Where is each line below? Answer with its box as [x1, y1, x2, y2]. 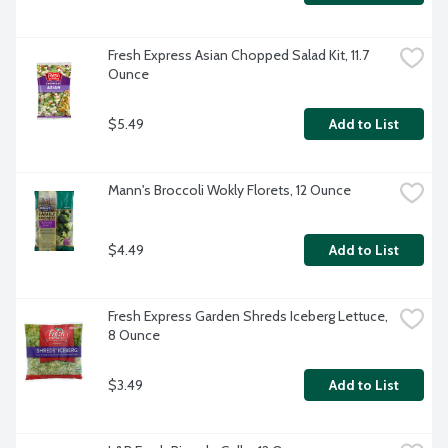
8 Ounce [108, 326, 160, 345]
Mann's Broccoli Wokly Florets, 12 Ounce [108, 181, 351, 200]
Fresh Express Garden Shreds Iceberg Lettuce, [108, 307, 388, 326]
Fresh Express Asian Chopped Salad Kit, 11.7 [108, 46, 369, 65]
